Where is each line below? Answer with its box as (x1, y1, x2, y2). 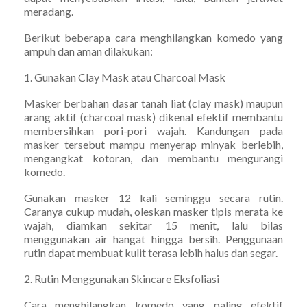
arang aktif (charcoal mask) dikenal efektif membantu (24, 110, 283, 123)
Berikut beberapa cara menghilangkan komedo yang (24, 30, 283, 44)
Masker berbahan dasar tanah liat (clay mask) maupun (24, 96, 283, 110)
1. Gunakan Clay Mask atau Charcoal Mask (24, 70, 225, 84)
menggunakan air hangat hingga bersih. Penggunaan (24, 232, 283, 245)
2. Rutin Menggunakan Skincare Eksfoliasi (24, 271, 219, 285)
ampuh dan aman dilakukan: (24, 44, 153, 58)
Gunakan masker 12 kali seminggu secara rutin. (24, 191, 283, 204)
